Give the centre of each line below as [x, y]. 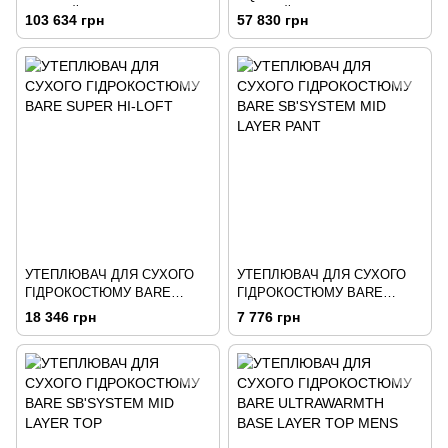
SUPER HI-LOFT [74, 311]
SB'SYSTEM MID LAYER [311, 311]
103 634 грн [64, 20]
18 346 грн [60, 317]
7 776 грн [268, 317]
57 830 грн [272, 20]
